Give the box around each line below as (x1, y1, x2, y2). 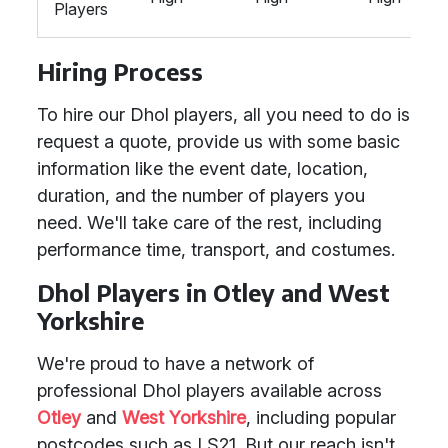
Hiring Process (37, 57, 203, 86)
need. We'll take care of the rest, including (37, 212, 382, 233)
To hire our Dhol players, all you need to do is (37, 104, 410, 125)
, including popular (246, 407, 396, 428)
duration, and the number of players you (37, 185, 365, 206)
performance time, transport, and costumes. (37, 239, 395, 260)
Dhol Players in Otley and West (37, 278, 390, 307)
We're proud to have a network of (37, 353, 314, 374)
